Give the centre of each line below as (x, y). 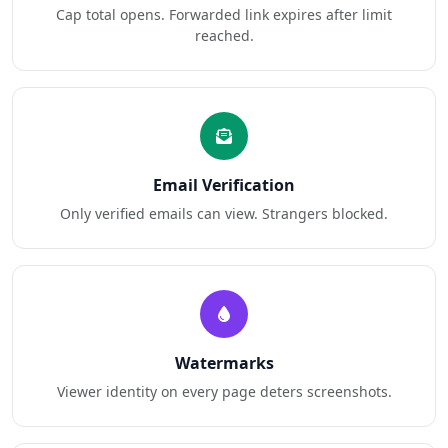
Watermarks (224, 363)
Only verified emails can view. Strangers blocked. (224, 213)
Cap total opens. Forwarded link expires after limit (224, 14)
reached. (224, 35)
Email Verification (224, 185)
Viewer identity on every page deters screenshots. (224, 391)
